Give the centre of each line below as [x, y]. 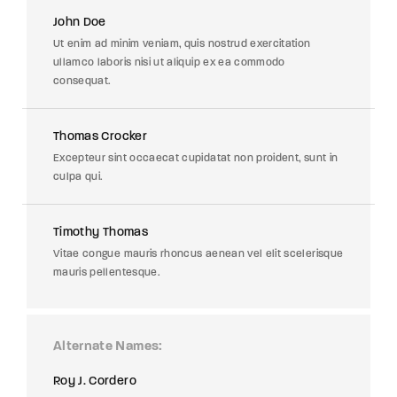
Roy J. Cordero [95, 381]
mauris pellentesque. [106, 272]
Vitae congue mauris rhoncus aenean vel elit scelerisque [198, 253]
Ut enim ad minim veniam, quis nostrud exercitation [182, 43]
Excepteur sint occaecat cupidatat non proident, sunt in [196, 158]
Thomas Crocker [100, 136]
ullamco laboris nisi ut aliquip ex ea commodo [169, 62]
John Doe [80, 22]
